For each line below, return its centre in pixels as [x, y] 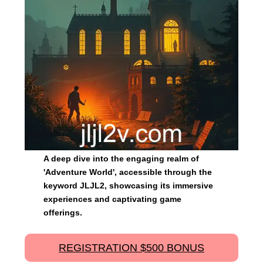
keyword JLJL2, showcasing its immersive [128, 186]
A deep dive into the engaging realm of [121, 159]
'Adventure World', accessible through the [128, 172]
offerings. [63, 213]
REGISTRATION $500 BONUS [131, 248]
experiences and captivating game [112, 199]
